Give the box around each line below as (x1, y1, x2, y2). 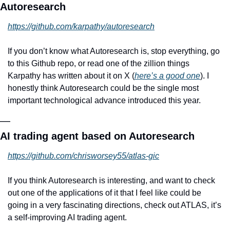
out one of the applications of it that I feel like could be (8, 188, 201, 197)
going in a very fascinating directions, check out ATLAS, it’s (8, 200, 221, 209)
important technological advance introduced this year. (8, 95, 201, 105)
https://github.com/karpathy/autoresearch (8, 22, 155, 31)
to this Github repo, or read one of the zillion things (8, 59, 189, 68)
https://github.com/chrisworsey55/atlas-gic (8, 151, 159, 160)
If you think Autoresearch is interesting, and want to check (8, 176, 215, 185)
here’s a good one (135, 71, 200, 80)
